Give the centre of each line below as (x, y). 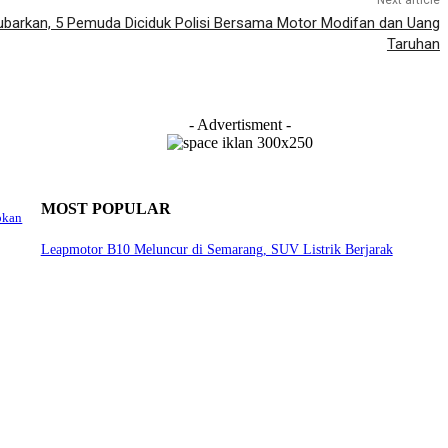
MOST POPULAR (105, 209)
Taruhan (413, 44)
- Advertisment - (240, 125)
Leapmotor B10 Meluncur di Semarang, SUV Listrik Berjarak (216, 249)
